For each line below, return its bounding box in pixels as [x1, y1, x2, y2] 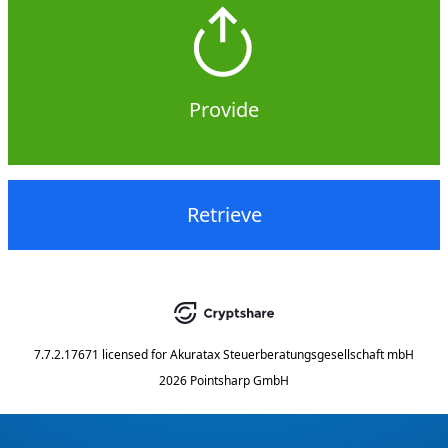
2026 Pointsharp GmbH [159, 372, 289, 389]
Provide [189, 96, 259, 123]
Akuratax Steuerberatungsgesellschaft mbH [170, 346, 414, 363]
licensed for [102, 346, 167, 363]
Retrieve [186, 201, 262, 228]
